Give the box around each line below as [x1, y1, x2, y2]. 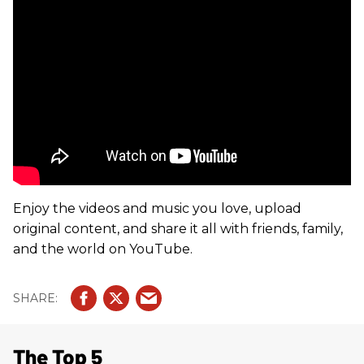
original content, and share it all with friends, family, [13, 221, 343, 236]
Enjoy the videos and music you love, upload [13, 201, 301, 216]
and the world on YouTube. [13, 241, 193, 257]
